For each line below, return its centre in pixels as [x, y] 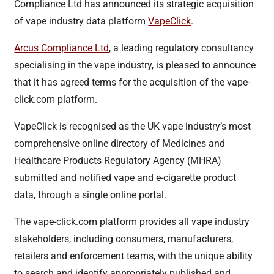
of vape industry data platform [81, 21]
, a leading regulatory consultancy [182, 48]
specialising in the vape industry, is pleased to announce [135, 65]
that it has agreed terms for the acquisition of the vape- [132, 82]
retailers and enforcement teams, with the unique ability [134, 256]
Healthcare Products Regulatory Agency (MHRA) [118, 160]
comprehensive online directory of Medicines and [120, 143]
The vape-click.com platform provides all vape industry [132, 221]
